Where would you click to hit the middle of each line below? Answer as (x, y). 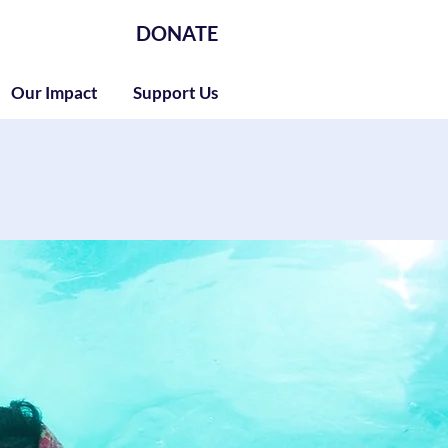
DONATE (176, 33)
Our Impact (54, 92)
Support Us (175, 92)
